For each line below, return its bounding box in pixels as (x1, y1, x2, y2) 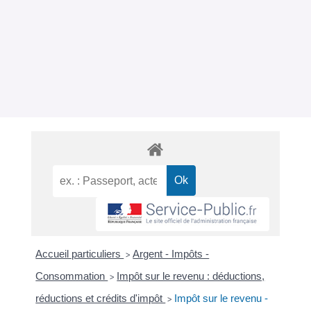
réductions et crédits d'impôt (35, 292, 166, 304)
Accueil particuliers (35, 247, 124, 260)
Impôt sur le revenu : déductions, (117, 269, 265, 282)
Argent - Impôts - (133, 247, 210, 260)
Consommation (35, 269, 108, 282)
